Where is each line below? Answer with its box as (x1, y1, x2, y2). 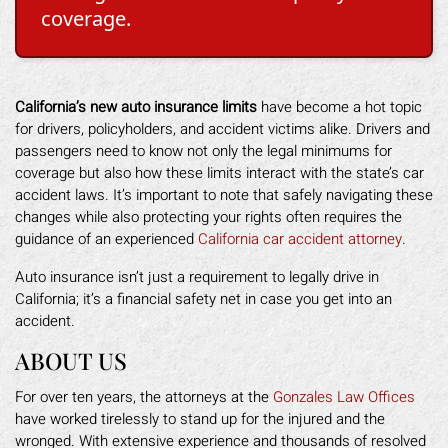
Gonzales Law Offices (273, 385, 415, 408)
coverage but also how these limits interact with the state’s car (15, 161, 424, 184)
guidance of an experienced (15, 227, 198, 250)
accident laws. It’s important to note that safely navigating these (15, 183, 433, 206)
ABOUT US (15, 344, 127, 376)
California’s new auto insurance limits (15, 95, 257, 118)
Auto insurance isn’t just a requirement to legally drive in (15, 265, 379, 288)
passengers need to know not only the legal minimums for (15, 139, 392, 162)
